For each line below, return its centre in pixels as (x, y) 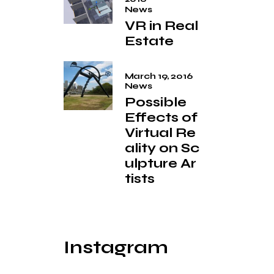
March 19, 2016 (158, 76)
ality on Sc (162, 148)
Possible (155, 102)
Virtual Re (160, 133)
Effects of (161, 118)
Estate (149, 41)
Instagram (116, 247)
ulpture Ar (160, 164)
